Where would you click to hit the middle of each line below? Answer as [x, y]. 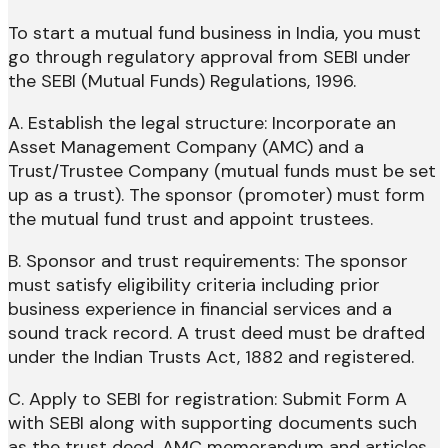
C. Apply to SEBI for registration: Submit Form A [207, 399]
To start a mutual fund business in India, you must [214, 33]
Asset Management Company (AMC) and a [186, 147]
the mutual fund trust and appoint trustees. [190, 219]
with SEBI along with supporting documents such [212, 423]
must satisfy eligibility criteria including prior [194, 285]
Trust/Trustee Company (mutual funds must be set [222, 171]
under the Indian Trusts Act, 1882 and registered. [211, 357]
